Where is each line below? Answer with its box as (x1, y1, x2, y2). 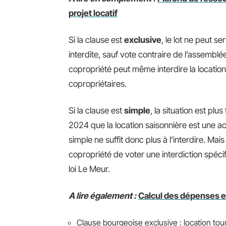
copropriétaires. (69, 79, 127, 89)
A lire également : (69, 191, 136, 201)
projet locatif (69, 8, 118, 18)
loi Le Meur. (69, 164, 110, 174)
